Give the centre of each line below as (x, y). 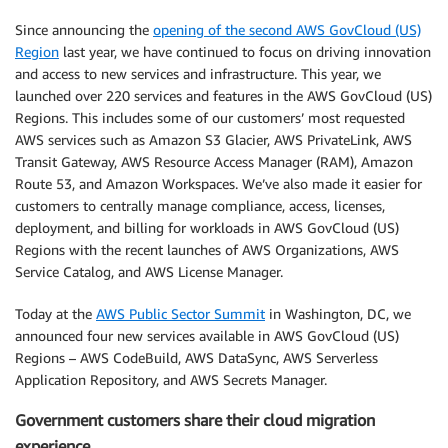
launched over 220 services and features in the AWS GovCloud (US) (223, 95)
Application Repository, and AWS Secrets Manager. (171, 379)
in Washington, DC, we (338, 313)
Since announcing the (84, 29)
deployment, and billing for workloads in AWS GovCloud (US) (207, 227)
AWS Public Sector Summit (180, 313)
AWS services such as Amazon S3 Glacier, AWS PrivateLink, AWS (213, 139)
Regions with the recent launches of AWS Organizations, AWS (207, 249)
